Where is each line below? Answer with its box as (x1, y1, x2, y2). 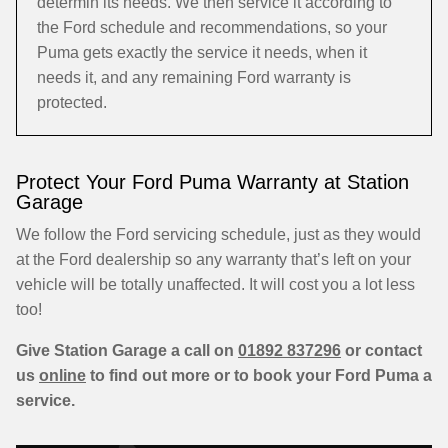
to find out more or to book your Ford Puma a (86, 367, 432, 384)
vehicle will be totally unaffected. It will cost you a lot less (16, 276, 415, 293)
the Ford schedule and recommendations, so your (37, 19, 387, 36)
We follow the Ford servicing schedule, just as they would (16, 226, 421, 243)
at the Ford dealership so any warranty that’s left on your (16, 251, 411, 268)
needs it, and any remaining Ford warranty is (37, 69, 351, 86)
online (39, 367, 86, 384)
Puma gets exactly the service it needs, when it (37, 44, 367, 61)
